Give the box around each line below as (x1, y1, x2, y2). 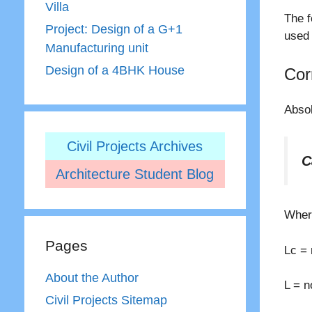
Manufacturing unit (45, 41, 148, 55)
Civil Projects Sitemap (45, 293, 167, 307)
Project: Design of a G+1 (45, 22, 182, 36)
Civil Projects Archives (67, 139, 203, 154)
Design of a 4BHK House (45, 63, 185, 77)
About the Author (45, 271, 139, 285)
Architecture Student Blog (56, 166, 214, 182)
